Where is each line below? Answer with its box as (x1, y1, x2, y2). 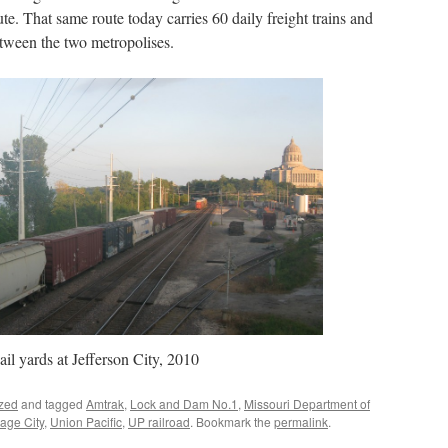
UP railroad (128, 413, 190, 431)
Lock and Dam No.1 (130, 395, 238, 413)
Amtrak (86, 395, 124, 413)
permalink (274, 413, 328, 431)
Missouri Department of (244, 395, 370, 413)
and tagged (18, 395, 86, 413)
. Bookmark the (190, 413, 274, 431)
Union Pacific (50, 413, 122, 431)
